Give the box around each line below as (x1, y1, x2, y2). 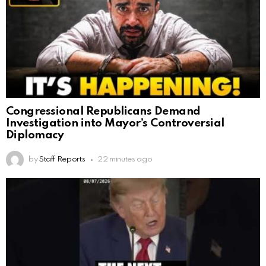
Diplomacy (6, 129, 64, 141)
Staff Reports (39, 156, 85, 164)
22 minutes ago (97, 156, 153, 164)
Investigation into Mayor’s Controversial (6, 118, 224, 129)
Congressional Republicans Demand (6, 106, 201, 118)
